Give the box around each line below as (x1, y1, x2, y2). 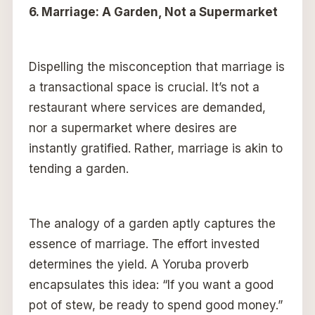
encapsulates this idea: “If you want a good (28, 278, 274, 292)
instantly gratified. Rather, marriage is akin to (28, 141, 283, 156)
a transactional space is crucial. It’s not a (28, 80, 259, 95)
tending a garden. (28, 162, 129, 176)
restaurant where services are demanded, (28, 101, 266, 115)
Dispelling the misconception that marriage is (28, 60, 285, 75)
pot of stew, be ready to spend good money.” (28, 298, 283, 313)
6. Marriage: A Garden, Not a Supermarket (28, 5, 278, 20)
